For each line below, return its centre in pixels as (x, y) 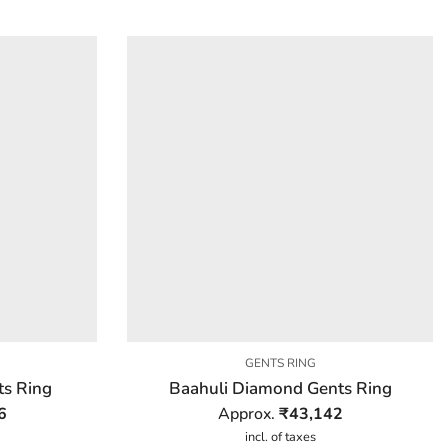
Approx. (248, 413)
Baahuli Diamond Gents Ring (280, 388)
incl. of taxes (280, 436)
